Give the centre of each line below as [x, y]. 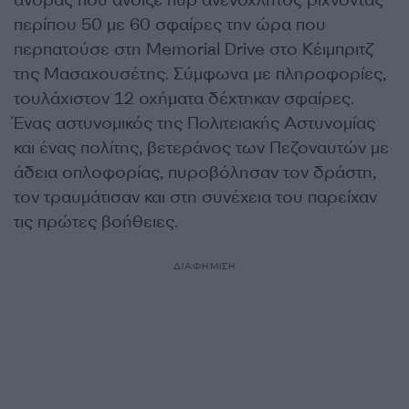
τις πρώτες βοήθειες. [96, 222]
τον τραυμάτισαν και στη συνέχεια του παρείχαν [195, 197]
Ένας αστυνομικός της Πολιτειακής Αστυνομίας [194, 123]
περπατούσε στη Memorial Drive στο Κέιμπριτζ [193, 49]
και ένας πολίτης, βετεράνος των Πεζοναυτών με [201, 148]
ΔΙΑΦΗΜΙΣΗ [204, 266]
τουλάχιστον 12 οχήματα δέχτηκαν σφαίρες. [184, 99]
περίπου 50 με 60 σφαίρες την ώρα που [170, 25]
